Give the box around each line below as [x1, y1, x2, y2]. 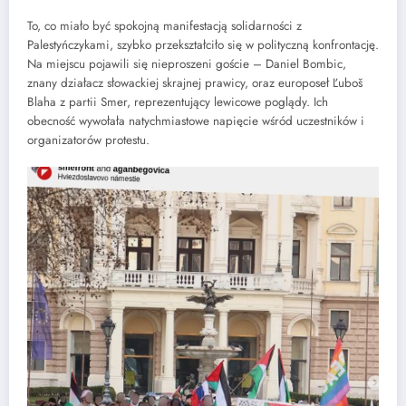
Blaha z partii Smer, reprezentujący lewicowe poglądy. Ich [27, 92, 328, 111]
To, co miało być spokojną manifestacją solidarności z [27, 16, 302, 34]
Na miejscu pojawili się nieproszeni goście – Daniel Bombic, [27, 54, 346, 72]
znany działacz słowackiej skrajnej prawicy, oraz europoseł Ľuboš [27, 73, 362, 92]
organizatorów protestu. [27, 130, 150, 149]
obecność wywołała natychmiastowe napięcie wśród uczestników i [27, 111, 364, 130]
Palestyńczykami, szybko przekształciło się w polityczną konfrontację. [27, 35, 379, 53]
